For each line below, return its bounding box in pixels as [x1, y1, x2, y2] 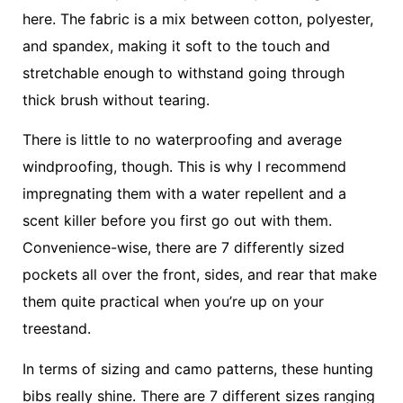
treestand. [22, 319, 91, 338]
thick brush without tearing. [22, 90, 210, 109]
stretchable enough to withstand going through [22, 63, 345, 82]
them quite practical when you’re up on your [22, 292, 324, 311]
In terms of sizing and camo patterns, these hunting [22, 359, 373, 378]
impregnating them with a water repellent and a [22, 184, 346, 203]
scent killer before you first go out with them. [22, 211, 332, 230]
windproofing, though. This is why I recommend [22, 157, 346, 176]
